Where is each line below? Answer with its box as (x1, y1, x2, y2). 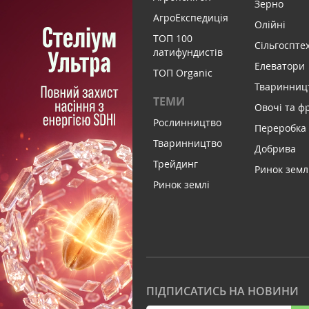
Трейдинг (153, 157, 198, 170)
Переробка (255, 121, 307, 134)
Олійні (255, 18, 286, 31)
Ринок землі (153, 178, 210, 191)
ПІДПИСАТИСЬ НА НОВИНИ (146, 283, 299, 299)
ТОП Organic (153, 66, 212, 79)
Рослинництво (153, 116, 221, 129)
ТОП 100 (153, 32, 192, 45)
